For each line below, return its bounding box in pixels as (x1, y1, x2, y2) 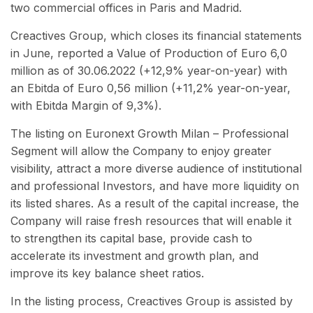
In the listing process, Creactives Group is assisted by (10, 294, 293, 309)
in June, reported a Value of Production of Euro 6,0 (10, 46, 287, 61)
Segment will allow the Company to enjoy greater (10, 144, 272, 159)
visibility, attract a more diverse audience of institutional (10, 161, 302, 176)
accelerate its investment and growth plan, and (10, 249, 259, 263)
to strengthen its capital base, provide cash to (10, 231, 252, 246)
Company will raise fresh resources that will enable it (10, 214, 291, 228)
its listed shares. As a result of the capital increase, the (10, 196, 299, 211)
